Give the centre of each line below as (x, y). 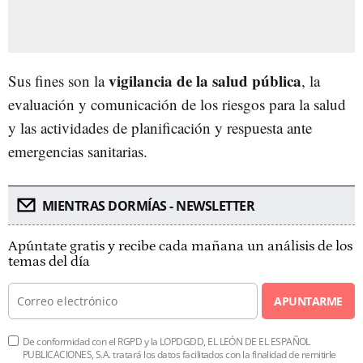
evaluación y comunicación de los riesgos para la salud (177, 104)
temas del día (49, 261)
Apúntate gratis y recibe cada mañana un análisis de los (180, 246)
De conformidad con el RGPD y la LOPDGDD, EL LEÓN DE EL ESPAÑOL (167, 341)
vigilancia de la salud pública (205, 80)
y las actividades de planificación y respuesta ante (160, 127)
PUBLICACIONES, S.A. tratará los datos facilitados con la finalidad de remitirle (179, 354)
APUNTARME (308, 301)
